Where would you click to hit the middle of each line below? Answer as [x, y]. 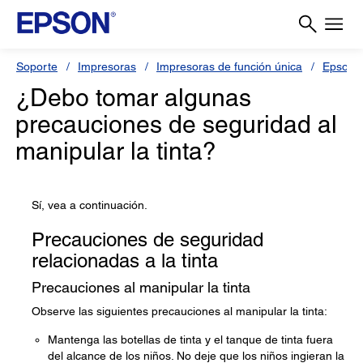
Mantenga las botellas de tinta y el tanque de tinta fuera [190, 340]
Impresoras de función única [229, 66]
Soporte [37, 66]
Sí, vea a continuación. [90, 205]
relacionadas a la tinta [125, 261]
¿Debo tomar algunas [133, 98]
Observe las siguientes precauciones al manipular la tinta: [179, 311]
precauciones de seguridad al [176, 124]
